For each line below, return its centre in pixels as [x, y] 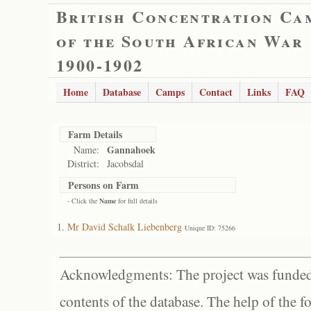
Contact [216, 92]
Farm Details [95, 134]
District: [83, 163]
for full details [137, 201]
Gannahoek [131, 150]
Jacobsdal [125, 163]
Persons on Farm [103, 185]
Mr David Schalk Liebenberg [125, 227]
